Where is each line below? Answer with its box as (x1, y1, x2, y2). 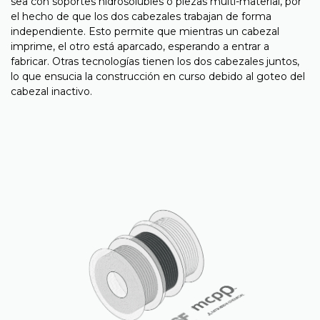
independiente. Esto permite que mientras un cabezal (11, 25, 279, 39)
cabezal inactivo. (11, 85, 92, 99)
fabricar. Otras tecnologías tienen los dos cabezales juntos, (11, 55, 299, 69)
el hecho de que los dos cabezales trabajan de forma (11, 10, 271, 24)
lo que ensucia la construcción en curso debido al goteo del (11, 70, 305, 84)
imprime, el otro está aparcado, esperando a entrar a (11, 40, 269, 54)
